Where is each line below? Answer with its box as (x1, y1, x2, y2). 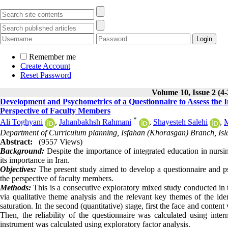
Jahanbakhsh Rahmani (59, 118, 131, 127)
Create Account (20, 62, 70, 70)
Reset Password (20, 71, 71, 79)
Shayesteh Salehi (153, 118, 208, 127)
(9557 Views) (39, 137, 82, 146)
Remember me (29, 52, 76, 61)
